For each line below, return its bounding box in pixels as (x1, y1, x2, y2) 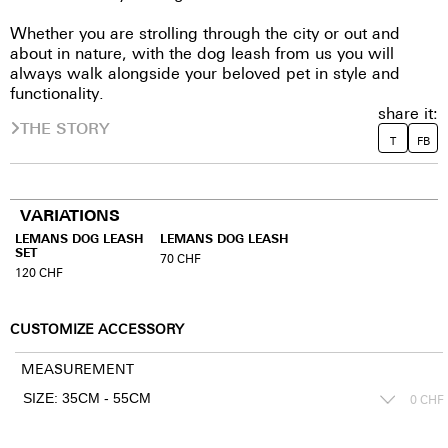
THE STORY (20, 118, 110, 138)
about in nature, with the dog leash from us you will (10, 43, 394, 63)
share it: (378, 103, 438, 123)
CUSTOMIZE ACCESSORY (10, 320, 184, 337)
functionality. (10, 83, 104, 103)
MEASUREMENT (20, 359, 134, 377)
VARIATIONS (20, 206, 120, 225)
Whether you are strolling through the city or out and (10, 23, 400, 43)
